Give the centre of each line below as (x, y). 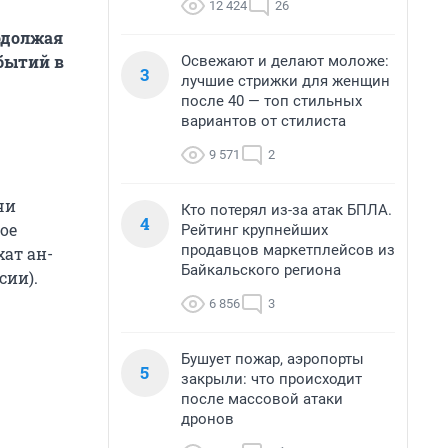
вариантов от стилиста (263, 121)
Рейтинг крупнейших (254, 230)
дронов (207, 419)
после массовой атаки (262, 399)
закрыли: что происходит (271, 379)
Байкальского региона (261, 270)
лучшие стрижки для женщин (285, 81)
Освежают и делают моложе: (285, 61)
